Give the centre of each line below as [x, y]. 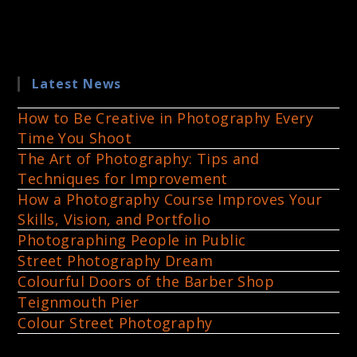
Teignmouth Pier [78, 302]
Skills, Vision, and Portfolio [114, 219]
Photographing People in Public [132, 240]
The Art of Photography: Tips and [139, 159]
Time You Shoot [75, 138]
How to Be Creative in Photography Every [166, 118]
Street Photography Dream [116, 261]
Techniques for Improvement [123, 178]
